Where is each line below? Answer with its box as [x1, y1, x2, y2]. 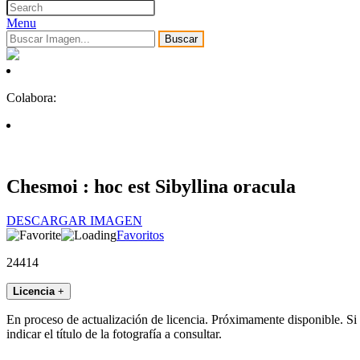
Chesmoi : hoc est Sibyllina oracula [6, 176, 296, 198]
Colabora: [6, 91, 56, 105]
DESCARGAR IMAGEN [6, 214, 142, 228]
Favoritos [117, 228, 164, 243]
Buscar [165, 33, 198, 46]
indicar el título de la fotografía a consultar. [6, 327, 222, 342]
